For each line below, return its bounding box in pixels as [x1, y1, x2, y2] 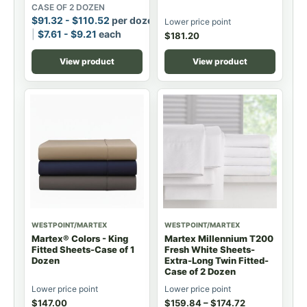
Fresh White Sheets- [164, 243, 255, 255]
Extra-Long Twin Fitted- [164, 254, 269, 266]
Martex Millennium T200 [164, 232, 273, 244]
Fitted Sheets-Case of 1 [32, 243, 134, 255]
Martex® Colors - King [32, 232, 128, 244]
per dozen [110, 14, 159, 26]
